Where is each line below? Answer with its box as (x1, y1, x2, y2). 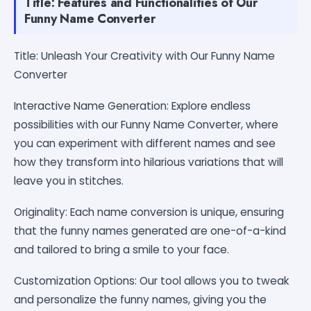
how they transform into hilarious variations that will (14, 154, 283, 169)
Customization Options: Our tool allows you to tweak (14, 273, 289, 288)
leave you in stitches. (14, 173, 124, 188)
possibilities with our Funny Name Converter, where (14, 117, 278, 132)
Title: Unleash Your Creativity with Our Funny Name (14, 48, 275, 63)
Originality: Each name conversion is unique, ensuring (14, 204, 284, 219)
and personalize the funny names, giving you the (14, 292, 267, 307)
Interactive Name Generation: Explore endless (14, 98, 251, 113)
